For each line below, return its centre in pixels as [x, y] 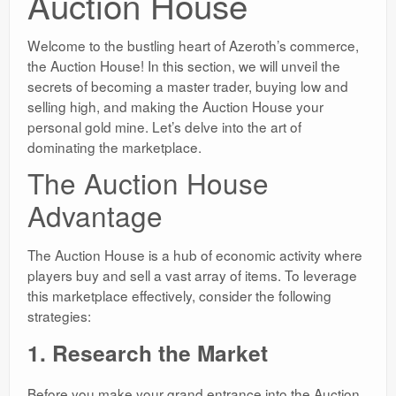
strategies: [59, 316]
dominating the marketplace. [114, 147]
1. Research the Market [148, 353]
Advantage [95, 216]
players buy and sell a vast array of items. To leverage [192, 275]
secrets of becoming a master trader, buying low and [188, 86]
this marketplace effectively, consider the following [179, 296]
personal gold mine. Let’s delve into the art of [164, 127]
